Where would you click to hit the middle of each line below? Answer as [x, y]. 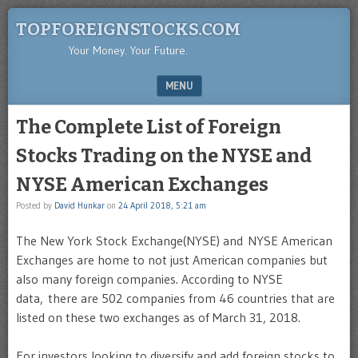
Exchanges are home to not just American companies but [172, 260]
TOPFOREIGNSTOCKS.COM [128, 29]
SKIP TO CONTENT [59, 115]
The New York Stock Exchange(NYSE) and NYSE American [174, 241]
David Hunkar [80, 205]
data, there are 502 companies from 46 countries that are [175, 298]
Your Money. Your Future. [128, 50]
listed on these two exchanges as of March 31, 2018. [158, 317]
